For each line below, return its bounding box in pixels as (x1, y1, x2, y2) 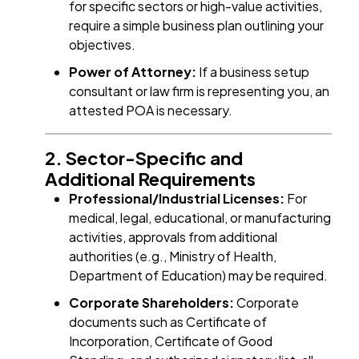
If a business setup (196, 63, 310, 81)
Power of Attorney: (69, 63, 197, 81)
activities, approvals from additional (69, 228, 278, 246)
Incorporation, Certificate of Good (69, 333, 273, 350)
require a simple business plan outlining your (69, 17, 325, 34)
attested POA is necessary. (69, 102, 233, 119)
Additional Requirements (45, 167, 256, 191)
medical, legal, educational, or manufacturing (69, 209, 332, 227)
